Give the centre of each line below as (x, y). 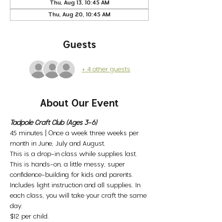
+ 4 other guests (106, 69)
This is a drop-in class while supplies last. (75, 154)
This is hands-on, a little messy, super (68, 165)
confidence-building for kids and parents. (73, 175)
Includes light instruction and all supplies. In (76, 185)
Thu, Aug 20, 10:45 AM (79, 15)
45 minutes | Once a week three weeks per (75, 133)
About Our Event (79, 104)
